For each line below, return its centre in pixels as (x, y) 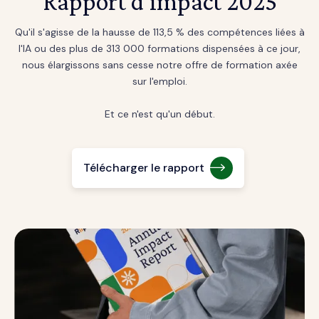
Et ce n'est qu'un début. (159, 114)
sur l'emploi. (159, 81)
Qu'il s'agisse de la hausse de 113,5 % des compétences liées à (159, 32)
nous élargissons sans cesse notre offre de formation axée (159, 64)
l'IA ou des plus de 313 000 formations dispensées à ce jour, (159, 48)
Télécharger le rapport (143, 168)
